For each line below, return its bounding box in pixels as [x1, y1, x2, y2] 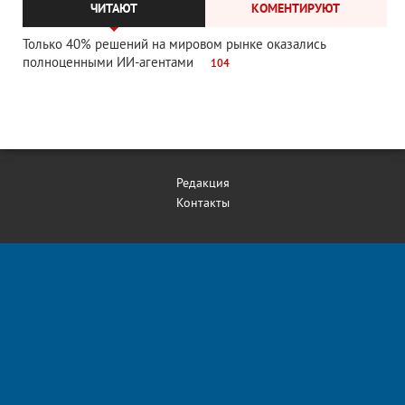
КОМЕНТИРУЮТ [251, 2, 341, 17]
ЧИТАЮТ [89, 2, 137, 17]
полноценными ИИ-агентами [23, 55, 193, 72]
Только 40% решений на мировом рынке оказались [23, 37, 325, 54]
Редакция [175, 176, 230, 192]
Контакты [175, 196, 230, 212]
